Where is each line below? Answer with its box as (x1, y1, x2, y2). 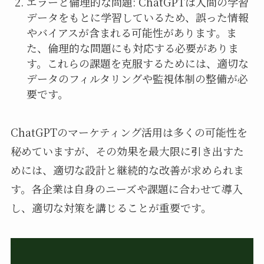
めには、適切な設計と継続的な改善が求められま (10, 162, 244, 178)
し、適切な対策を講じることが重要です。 (10, 200, 212, 216)
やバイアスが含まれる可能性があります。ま (26, 25, 237, 41)
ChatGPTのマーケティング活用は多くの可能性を (10, 124, 247, 140)
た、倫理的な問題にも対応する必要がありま (26, 40, 239, 56)
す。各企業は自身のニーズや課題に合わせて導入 (10, 181, 243, 197)
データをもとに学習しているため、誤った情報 (26, 9, 249, 25)
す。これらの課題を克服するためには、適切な (26, 55, 249, 71)
